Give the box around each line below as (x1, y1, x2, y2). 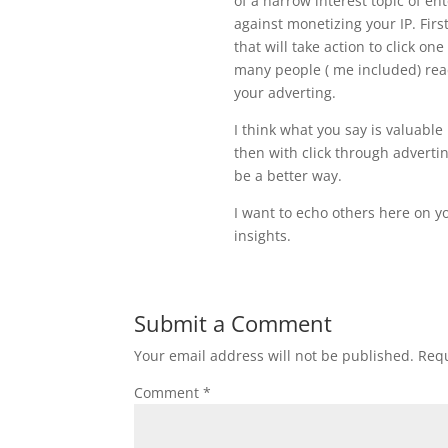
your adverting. (234, 83, 337, 102)
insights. (234, 226, 292, 245)
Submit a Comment (134, 308, 333, 338)
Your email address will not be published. (134, 346, 415, 365)
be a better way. (234, 166, 343, 185)
